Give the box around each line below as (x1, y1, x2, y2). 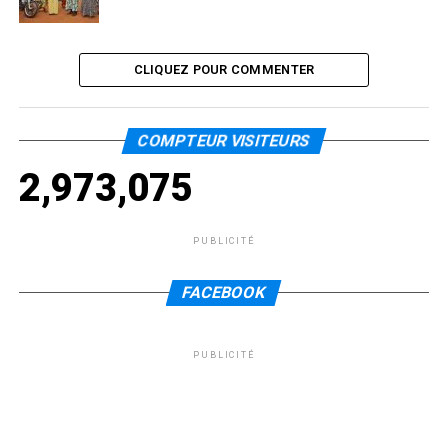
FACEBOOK (180, 282, 269, 302)
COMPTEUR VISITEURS (135, 130, 313, 150)
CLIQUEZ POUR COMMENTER (133, 61, 315, 77)
